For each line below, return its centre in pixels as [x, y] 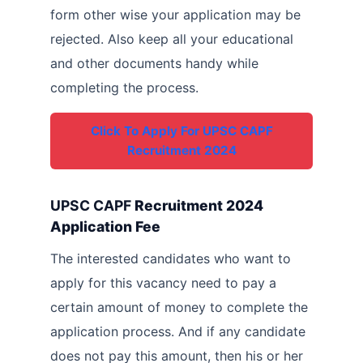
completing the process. [124, 88]
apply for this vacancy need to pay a [163, 283]
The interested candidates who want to [171, 259]
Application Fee [105, 227]
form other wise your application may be [175, 15]
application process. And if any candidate [178, 332]
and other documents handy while [154, 64]
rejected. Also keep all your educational [172, 39]
